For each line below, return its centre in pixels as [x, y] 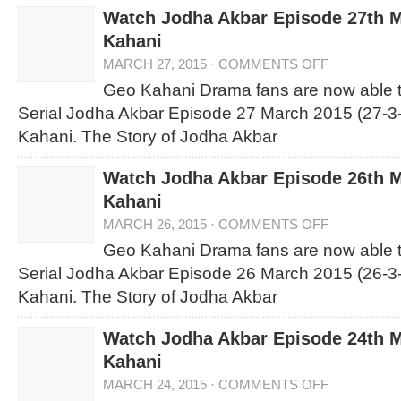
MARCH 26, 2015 [155, 224]
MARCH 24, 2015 [155, 384]
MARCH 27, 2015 [155, 64]
